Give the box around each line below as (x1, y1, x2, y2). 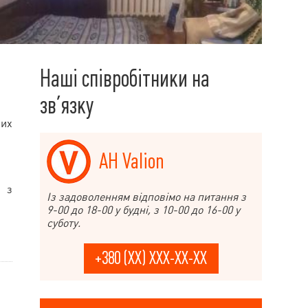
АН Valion (99, 149, 164, 174)
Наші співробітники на (40, 65, 210, 92)
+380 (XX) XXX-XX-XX (95, 248, 207, 268)
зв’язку (40, 91, 93, 119)
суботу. (47, 216, 80, 230)
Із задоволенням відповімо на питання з (47, 190, 246, 203)
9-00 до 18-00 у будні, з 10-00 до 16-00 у (47, 203, 240, 217)
